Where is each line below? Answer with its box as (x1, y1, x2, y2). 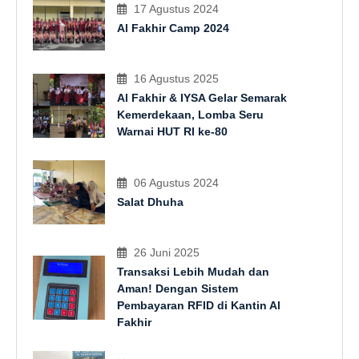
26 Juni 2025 (134, 246, 200, 259)
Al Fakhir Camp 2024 (117, 21, 229, 34)
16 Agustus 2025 (134, 72, 219, 85)
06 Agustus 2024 (134, 175, 219, 189)
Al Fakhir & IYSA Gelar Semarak (117, 91, 287, 104)
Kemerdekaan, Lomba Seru (117, 108, 264, 121)
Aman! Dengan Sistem (117, 282, 238, 295)
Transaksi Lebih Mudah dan (117, 265, 269, 278)
